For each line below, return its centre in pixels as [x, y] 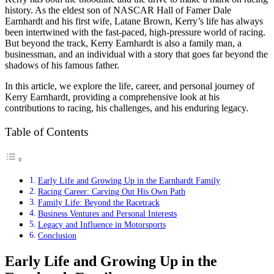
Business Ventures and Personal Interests [107, 214]
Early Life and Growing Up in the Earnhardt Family [129, 181]
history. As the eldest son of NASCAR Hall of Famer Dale [118, 10]
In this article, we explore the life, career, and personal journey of [130, 86]
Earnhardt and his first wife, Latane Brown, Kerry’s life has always [134, 21]
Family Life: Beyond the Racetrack [98, 203]
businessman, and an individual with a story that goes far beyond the [136, 54]
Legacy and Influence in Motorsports [102, 225]
